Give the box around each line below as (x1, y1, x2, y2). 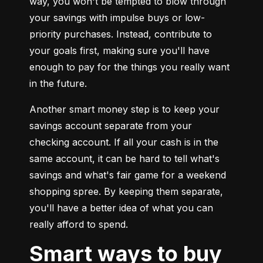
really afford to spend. (29, 218, 128, 231)
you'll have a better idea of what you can (29, 202, 213, 214)
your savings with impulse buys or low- (29, 12, 205, 24)
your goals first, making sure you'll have (29, 45, 210, 57)
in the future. (29, 77, 87, 90)
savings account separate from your (29, 120, 192, 132)
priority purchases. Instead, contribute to (29, 28, 212, 41)
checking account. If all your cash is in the (29, 136, 218, 149)
